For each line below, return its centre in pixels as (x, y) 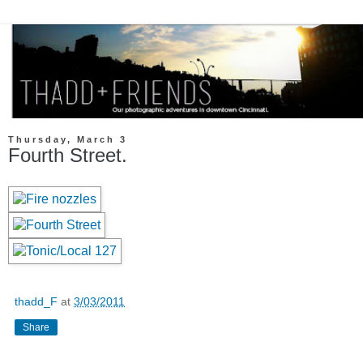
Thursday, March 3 (68, 140)
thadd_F (36, 302)
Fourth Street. (68, 156)
